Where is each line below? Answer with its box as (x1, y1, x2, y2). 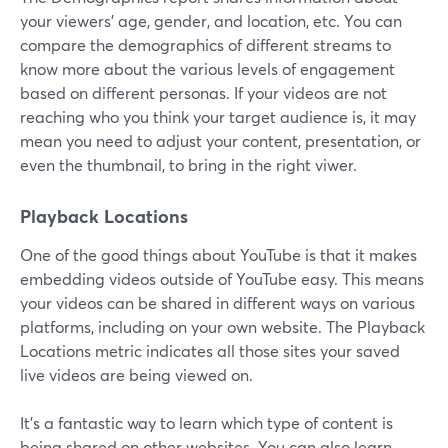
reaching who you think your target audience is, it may (20, 106, 416, 128)
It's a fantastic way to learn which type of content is (20, 412, 393, 434)
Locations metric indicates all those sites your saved (20, 340, 400, 362)
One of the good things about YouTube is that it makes (20, 244, 417, 266)
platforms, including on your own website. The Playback (20, 316, 425, 338)
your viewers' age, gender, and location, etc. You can (20, 10, 402, 32)
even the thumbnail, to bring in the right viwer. (20, 154, 357, 176)
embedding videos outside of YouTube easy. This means (20, 268, 424, 290)
